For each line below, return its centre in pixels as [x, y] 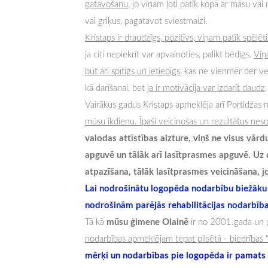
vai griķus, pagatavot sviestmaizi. [146, 21]
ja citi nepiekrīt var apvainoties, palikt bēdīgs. [169, 54]
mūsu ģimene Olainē [147, 222]
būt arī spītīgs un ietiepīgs [133, 71]
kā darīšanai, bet [116, 88]
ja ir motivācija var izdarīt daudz [206, 88]
